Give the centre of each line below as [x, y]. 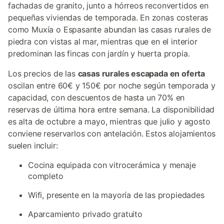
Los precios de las [43, 73]
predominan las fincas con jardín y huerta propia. [99, 53]
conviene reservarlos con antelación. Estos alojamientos [112, 133]
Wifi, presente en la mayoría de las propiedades [116, 195]
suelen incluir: [33, 145]
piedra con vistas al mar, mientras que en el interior [103, 41]
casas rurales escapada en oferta [141, 73]
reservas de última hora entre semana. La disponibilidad [111, 109]
